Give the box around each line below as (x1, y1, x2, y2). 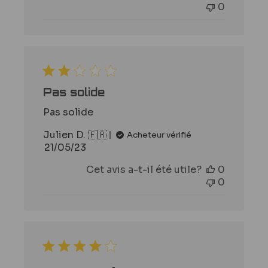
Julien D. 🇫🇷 (43, 128, 108, 141)
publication (65, 165, 120, 178)
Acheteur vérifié (127, 129, 192, 140)
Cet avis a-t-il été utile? (86, 163, 202, 176)
